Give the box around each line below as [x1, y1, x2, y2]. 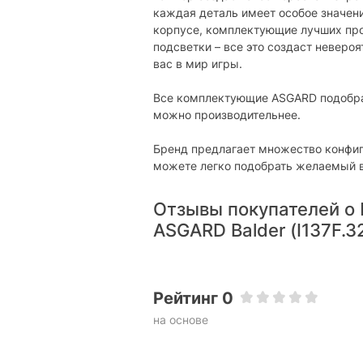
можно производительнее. [153, 108, 301, 122]
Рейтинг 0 [153, 288, 233, 308]
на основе [153, 312, 208, 327]
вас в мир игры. [153, 57, 242, 70]
